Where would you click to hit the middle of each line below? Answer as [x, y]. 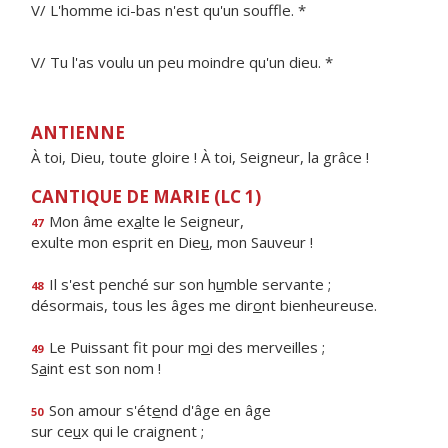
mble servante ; [277, 284]
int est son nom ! [104, 368]
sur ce [52, 431]
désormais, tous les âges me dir [142, 305]
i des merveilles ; [267, 347]
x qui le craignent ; [142, 431]
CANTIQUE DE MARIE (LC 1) [146, 196]
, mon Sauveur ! [261, 242]
